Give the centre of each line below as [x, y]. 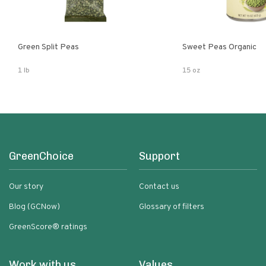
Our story [26, 187]
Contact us [159, 187]
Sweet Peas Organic [220, 47]
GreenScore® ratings [48, 227]
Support [159, 156]
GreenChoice [41, 156]
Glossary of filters [172, 207]
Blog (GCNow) [34, 207]
